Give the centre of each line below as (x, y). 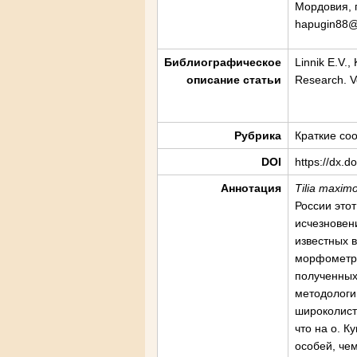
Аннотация (251, 188)
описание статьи (234, 80)
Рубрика (258, 135)
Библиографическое (223, 62)
